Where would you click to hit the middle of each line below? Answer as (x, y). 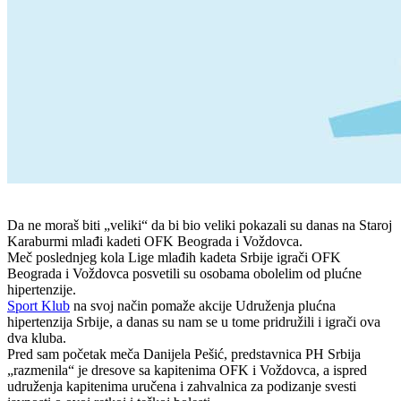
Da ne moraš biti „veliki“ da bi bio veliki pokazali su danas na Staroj (200, 226)
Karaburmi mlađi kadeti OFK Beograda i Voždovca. (155, 242)
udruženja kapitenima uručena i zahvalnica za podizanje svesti (182, 387)
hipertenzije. (42, 290)
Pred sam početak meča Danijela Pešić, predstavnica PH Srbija (184, 354)
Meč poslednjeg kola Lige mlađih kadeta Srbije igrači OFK (174, 258)
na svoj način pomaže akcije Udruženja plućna (203, 306)
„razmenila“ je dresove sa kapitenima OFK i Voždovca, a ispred (187, 371)
